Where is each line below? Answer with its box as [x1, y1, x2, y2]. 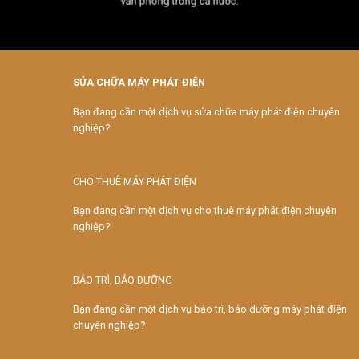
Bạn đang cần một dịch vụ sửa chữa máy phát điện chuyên [73, 105, 340, 118]
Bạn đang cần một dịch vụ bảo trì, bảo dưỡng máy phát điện [73, 303, 347, 316]
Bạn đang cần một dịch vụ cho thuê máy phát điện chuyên [73, 204, 337, 217]
